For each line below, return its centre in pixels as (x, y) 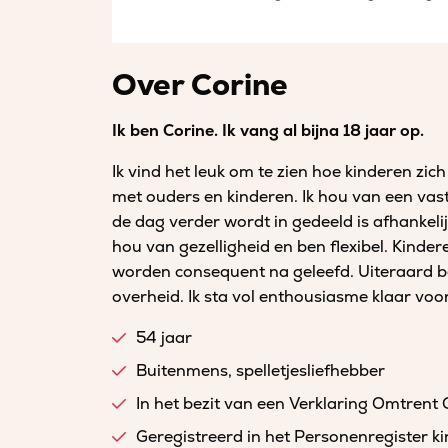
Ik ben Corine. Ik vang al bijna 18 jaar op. (268, 131)
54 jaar (164, 338)
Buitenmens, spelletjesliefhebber (260, 371)
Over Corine (200, 85)
